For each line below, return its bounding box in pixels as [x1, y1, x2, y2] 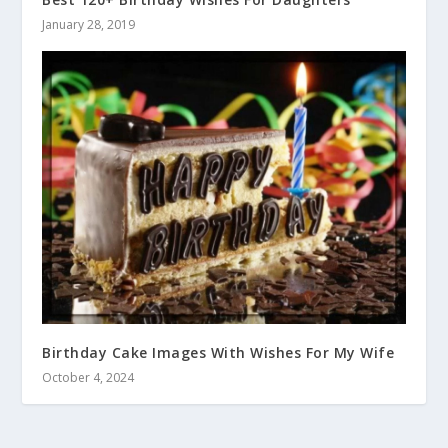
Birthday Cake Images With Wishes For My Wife [42, 342, 395, 362]
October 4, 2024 [42, 368, 135, 386]
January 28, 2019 [42, 16, 136, 34]
